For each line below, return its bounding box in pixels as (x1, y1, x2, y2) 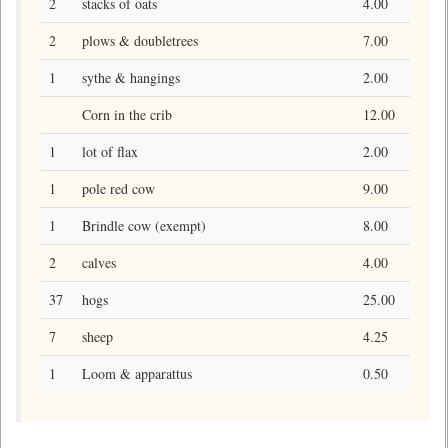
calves (82, 253, 116, 272)
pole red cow (82, 179, 155, 198)
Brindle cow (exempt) (82, 216, 206, 235)
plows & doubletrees (82, 31, 198, 50)
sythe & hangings (82, 68, 180, 87)
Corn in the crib (82, 105, 172, 124)
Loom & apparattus (82, 364, 192, 383)
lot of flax (82, 142, 138, 161)
